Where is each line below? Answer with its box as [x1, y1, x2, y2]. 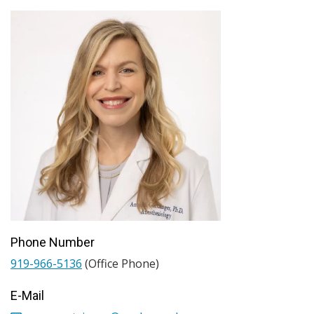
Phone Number [11, 235, 95, 250]
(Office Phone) [82, 256, 159, 272]
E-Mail [11, 288, 44, 303]
